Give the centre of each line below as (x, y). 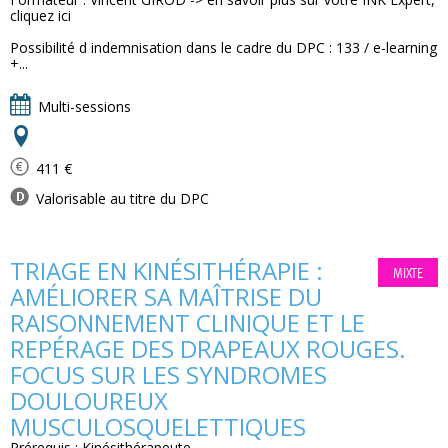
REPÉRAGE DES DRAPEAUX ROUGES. (208, 348)
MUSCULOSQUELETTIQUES (158, 426)
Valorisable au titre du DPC (120, 198)
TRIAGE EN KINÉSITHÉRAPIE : (166, 270)
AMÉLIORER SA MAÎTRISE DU (166, 296)
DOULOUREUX (89, 400)
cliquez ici (40, 15)
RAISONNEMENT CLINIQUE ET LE (187, 322)
